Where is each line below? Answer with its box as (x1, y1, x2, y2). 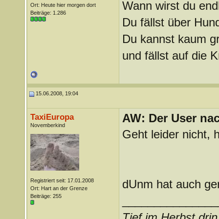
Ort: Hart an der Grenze (30, 185, 88, 191)
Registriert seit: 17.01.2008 (30, 177, 94, 183)
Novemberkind (30, 122, 65, 128)
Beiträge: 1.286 (30, 10, 66, 16)
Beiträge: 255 (30, 193, 62, 199)
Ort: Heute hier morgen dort (30, 2, 96, 8)
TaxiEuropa (30, 112, 74, 122)
